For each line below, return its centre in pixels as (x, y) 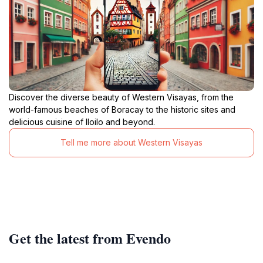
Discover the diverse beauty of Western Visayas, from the (121, 97)
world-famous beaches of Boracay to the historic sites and (122, 109)
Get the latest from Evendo (90, 238)
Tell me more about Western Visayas (131, 143)
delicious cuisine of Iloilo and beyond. (82, 122)
